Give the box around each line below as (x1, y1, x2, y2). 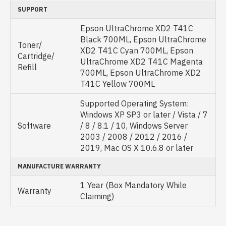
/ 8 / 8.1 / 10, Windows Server (80, 121, 188, 131)
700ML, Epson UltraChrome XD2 (80, 68, 201, 78)
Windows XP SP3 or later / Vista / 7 (80, 109, 208, 120)
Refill (18, 62, 37, 72)
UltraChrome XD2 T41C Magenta (80, 56, 203, 67)
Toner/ (18, 40, 42, 50)
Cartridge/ (18, 51, 54, 61)
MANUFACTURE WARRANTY (18, 162, 101, 170)
